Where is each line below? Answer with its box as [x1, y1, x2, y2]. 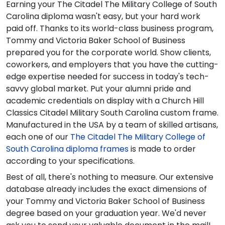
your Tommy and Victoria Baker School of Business [6, 195, 205, 207]
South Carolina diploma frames [6, 143, 129, 155]
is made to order [129, 143, 196, 155]
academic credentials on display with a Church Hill [6, 95, 204, 107]
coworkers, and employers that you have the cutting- [6, 59, 218, 71]
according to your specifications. [6, 155, 135, 167]
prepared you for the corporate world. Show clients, [6, 47, 211, 59]
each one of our [6, 131, 70, 143]
